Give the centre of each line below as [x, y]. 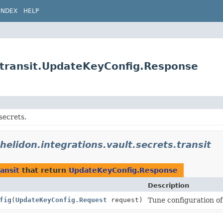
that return [44, 170]
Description [168, 185]
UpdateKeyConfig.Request [61, 200]
